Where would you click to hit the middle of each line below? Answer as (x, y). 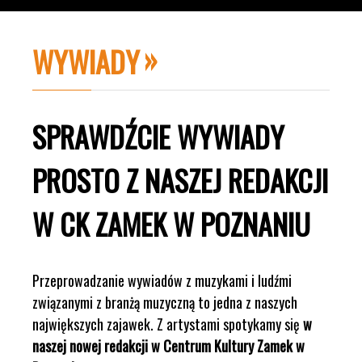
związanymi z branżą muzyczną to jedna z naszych (165, 302)
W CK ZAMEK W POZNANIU (171, 223)
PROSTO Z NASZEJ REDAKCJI (180, 179)
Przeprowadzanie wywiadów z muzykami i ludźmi (162, 280)
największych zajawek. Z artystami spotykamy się (168, 324)
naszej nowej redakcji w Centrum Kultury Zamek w (168, 345)
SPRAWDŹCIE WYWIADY (158, 136)
